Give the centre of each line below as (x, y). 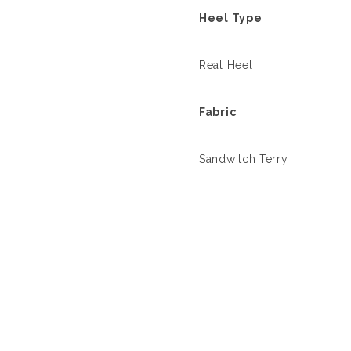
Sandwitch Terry (244, 159)
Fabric (218, 112)
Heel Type (231, 18)
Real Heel (226, 65)
